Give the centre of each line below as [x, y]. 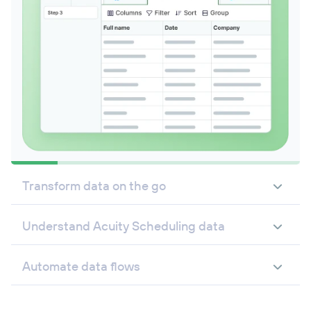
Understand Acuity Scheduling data [124, 226]
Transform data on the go [94, 186]
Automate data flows [81, 266]
